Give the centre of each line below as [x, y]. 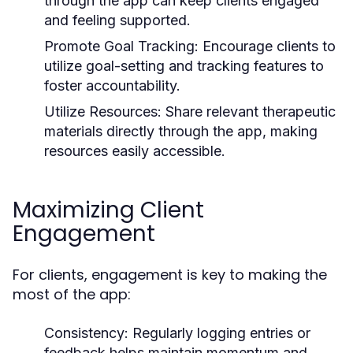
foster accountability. [112, 85]
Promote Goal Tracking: [121, 46]
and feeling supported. [117, 20]
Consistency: [86, 333]
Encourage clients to [267, 46]
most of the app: [72, 294]
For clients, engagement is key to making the [170, 274]
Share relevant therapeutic [249, 111]
